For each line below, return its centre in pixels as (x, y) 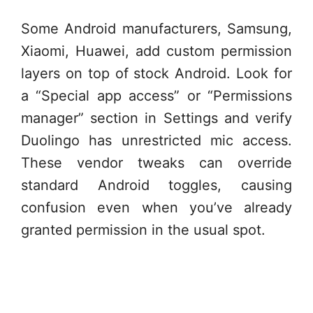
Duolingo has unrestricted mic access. (156, 140)
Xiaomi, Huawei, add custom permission (156, 51)
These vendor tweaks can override (156, 162)
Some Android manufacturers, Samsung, (156, 28)
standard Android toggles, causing (156, 185)
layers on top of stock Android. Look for (156, 73)
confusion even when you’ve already (156, 207)
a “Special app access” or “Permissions (156, 95)
